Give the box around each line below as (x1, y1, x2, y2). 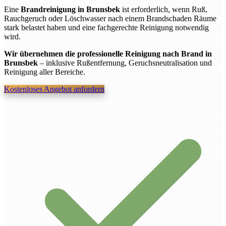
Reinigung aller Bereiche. (4, 68, 85, 77)
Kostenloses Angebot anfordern (4, 85, 104, 94)
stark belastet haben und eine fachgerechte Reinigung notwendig (4, 23, 209, 32)
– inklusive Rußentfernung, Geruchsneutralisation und (38, 59, 212, 68)
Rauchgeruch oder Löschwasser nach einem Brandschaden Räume (4, 14, 216, 23)
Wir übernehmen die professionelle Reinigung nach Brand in (4, 49, 212, 59)
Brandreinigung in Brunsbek (21, 5, 120, 14)
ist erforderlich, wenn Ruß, (120, 5, 207, 14)
